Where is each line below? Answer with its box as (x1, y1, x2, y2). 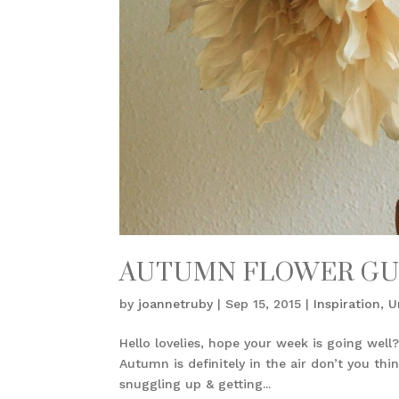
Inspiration (313, 296, 381, 311)
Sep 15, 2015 (225, 296, 302, 311)
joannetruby (138, 296, 214, 311)
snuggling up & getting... (119, 376, 272, 391)
